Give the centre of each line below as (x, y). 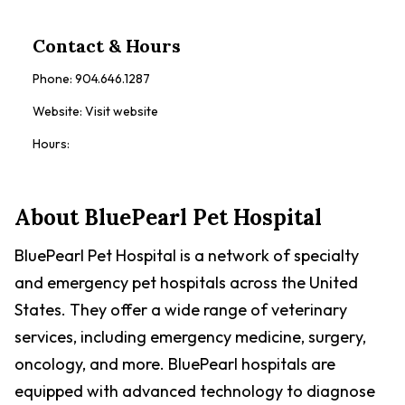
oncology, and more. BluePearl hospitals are (175, 364)
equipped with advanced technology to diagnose (195, 391)
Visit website (122, 111)
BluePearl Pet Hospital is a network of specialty (187, 255)
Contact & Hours (107, 46)
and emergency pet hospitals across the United (186, 283)
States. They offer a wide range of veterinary (181, 310)
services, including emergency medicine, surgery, (190, 337)
